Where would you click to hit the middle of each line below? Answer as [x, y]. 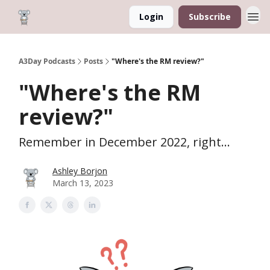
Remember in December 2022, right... [124, 142]
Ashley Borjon [80, 171]
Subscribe [210, 17]
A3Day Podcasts [47, 61]
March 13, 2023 [83, 183]
